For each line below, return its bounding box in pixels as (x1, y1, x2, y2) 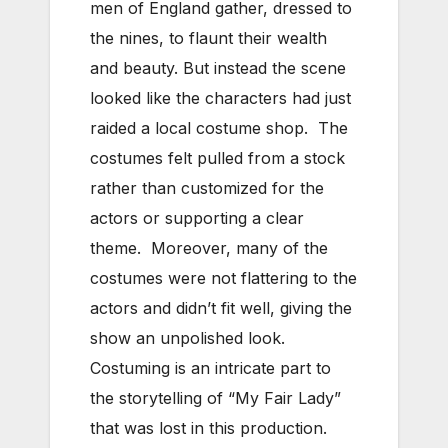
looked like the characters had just (90, 87, 351, 108)
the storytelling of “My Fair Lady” (90, 387, 341, 408)
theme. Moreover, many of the (90, 237, 328, 258)
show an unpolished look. (90, 327, 290, 348)
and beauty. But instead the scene (90, 57, 346, 78)
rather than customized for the (90, 177, 324, 198)
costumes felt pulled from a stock (90, 147, 345, 168)
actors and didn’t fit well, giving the (90, 297, 352, 318)
